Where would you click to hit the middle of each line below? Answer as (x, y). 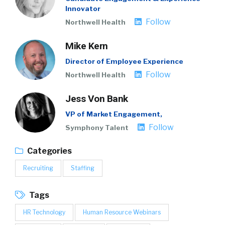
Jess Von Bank (97, 99)
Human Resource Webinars (122, 212)
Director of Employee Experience (124, 61)
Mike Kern (87, 46)
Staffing (83, 168)
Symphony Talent (97, 128)
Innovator (83, 9)
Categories (49, 151)
